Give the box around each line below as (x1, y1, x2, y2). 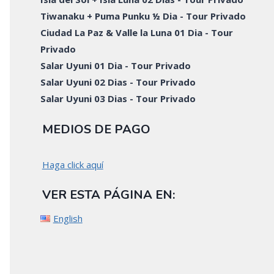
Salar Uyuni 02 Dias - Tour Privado (40, 75, 196, 88)
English (53, 212, 83, 224)
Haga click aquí (42, 158, 103, 171)
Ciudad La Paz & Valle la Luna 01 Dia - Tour (40, 26, 234, 39)
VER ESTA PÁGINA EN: (42, 186, 175, 203)
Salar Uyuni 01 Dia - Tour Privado (40, 59, 191, 72)
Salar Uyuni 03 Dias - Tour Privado (40, 92, 196, 105)
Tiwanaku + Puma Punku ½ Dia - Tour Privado (40, 9, 246, 22)
